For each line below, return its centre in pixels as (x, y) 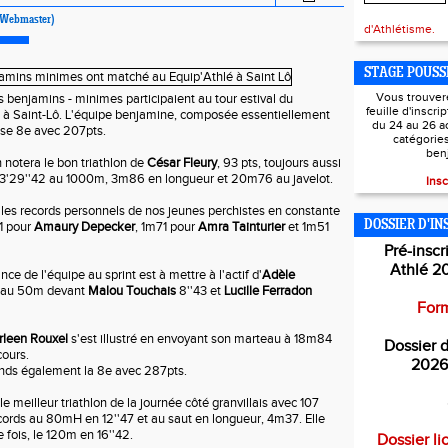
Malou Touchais (132, 291)
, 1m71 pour (166, 227)
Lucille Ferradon (268, 291)
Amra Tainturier (241, 227)
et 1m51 (307, 227)
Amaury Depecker (84, 227)
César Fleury (182, 163)
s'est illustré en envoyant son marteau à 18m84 (200, 339)
